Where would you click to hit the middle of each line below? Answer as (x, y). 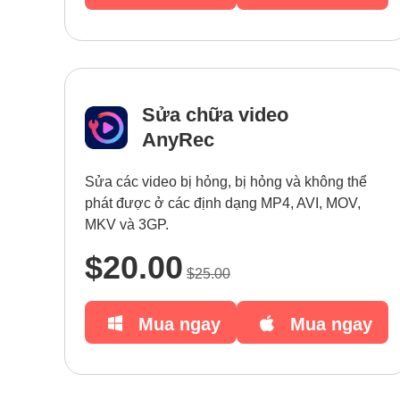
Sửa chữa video (215, 115)
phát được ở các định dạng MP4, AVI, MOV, (223, 203)
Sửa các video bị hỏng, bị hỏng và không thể (226, 182)
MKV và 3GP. (127, 225)
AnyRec (178, 140)
